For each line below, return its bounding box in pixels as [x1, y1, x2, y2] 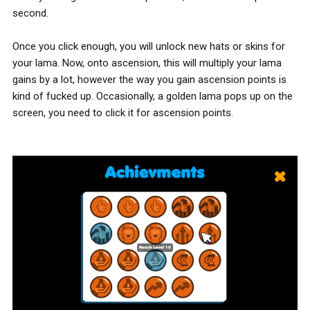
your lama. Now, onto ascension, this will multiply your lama [12, 56, 282, 69]
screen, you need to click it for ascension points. [12, 106, 233, 119]
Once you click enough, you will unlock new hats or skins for [12, 39, 285, 53]
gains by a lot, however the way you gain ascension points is [12, 73, 286, 86]
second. [12, 6, 48, 19]
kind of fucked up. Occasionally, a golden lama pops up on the [12, 89, 293, 102]
